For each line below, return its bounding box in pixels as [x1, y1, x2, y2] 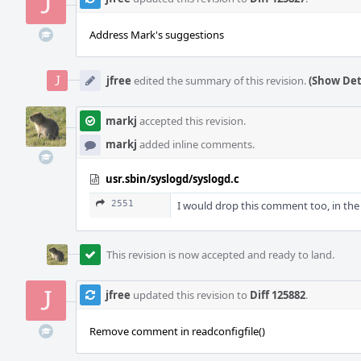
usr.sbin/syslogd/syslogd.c [106, 172, 239, 186]
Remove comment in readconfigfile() [89, 324, 265, 338]
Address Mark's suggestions [89, 27, 224, 42]
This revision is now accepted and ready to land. [106, 247, 334, 262]
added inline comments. [137, 137, 255, 151]
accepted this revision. [137, 114, 246, 128]
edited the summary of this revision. [131, 73, 309, 88]
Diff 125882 [250, 288, 305, 302]
